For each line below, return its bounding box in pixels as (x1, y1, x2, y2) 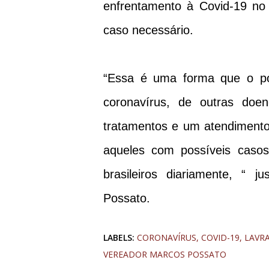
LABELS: (103, 232, 134, 244)
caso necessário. (103, 23, 197, 37)
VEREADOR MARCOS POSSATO (103, 249, 226, 261)
